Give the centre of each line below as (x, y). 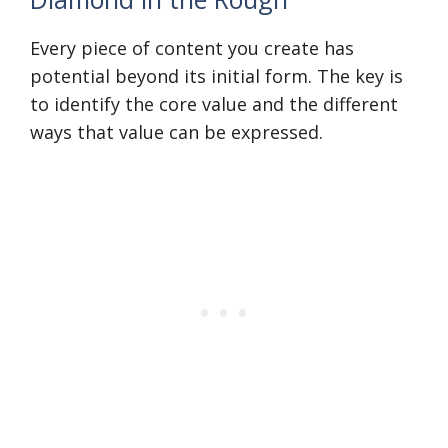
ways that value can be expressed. (176, 132)
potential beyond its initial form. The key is (216, 76)
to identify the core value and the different (214, 104)
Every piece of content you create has (192, 48)
